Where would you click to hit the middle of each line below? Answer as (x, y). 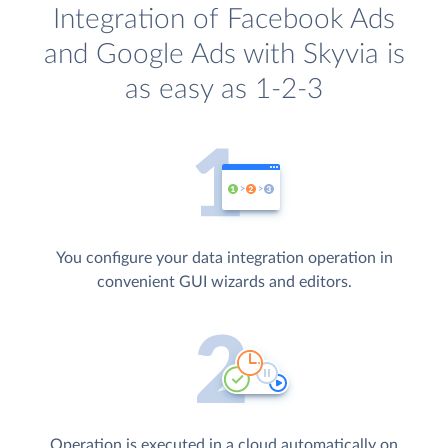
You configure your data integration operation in (224, 257)
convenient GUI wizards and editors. (224, 281)
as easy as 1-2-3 (224, 89)
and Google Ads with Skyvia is (224, 54)
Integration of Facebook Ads (224, 19)
